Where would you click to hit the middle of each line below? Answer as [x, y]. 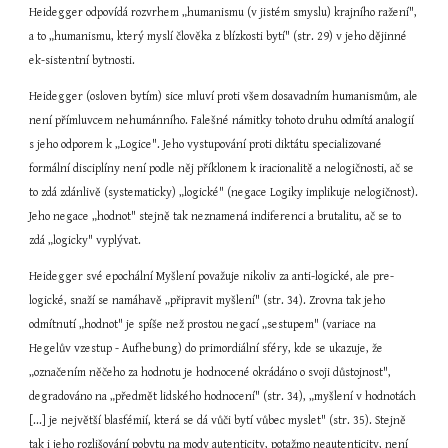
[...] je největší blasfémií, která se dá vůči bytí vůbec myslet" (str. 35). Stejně [218, 420]
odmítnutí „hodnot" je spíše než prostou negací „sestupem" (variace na [203, 324]
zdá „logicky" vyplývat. [85, 240]
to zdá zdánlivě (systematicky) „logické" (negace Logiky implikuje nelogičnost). [224, 192]
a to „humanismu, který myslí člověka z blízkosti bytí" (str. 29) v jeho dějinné [218, 36]
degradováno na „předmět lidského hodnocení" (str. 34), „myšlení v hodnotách [223, 396]
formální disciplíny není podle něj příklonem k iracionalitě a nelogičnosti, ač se [222, 168]
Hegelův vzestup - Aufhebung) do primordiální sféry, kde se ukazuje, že [206, 348]
